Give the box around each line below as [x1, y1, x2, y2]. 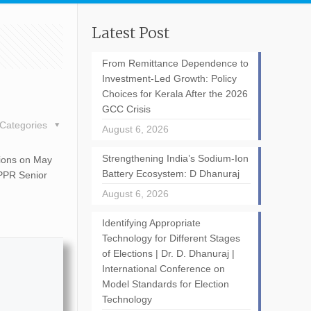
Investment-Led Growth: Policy [101, 73, 237, 84]
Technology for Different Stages [101, 233, 240, 244]
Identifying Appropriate [101, 217, 201, 228]
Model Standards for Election [101, 278, 229, 289]
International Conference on [101, 263, 225, 274]
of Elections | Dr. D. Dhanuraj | [101, 248, 235, 259]
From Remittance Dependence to [101, 58, 249, 69]
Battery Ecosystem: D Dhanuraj [101, 168, 239, 179]
